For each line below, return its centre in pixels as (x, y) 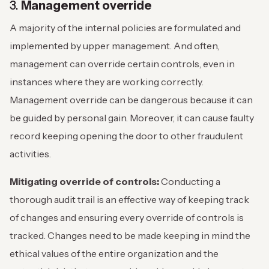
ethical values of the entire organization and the (114, 254)
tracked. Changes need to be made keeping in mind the (130, 236)
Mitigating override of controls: (84, 182)
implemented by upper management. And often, (114, 46)
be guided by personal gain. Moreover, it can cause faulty (132, 118)
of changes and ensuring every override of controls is (127, 218)
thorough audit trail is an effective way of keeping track (129, 200)
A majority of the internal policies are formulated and (125, 28)
